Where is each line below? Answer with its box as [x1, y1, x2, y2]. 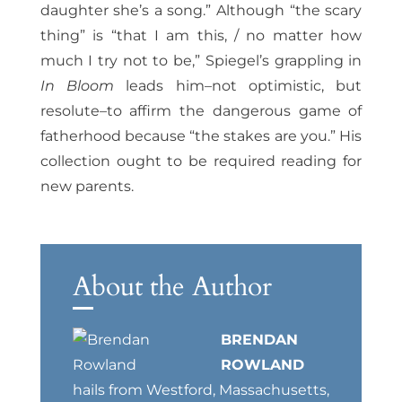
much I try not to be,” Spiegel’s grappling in [39, 52, 363, 70]
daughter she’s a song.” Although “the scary [39, 2, 363, 20]
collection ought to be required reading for [39, 153, 363, 170]
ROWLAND [220, 356, 304, 374]
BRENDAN [220, 331, 298, 349]
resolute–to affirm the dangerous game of [39, 102, 363, 120]
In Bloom [39, 77, 127, 95]
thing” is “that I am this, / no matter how [39, 27, 363, 45]
